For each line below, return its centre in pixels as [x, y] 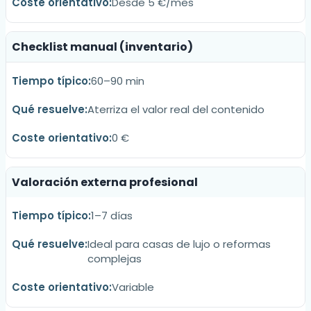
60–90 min [118, 81]
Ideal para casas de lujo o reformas [179, 244]
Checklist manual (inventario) [102, 47]
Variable [133, 287]
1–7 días [112, 216]
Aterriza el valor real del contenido [176, 110]
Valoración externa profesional [105, 183]
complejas [115, 259]
